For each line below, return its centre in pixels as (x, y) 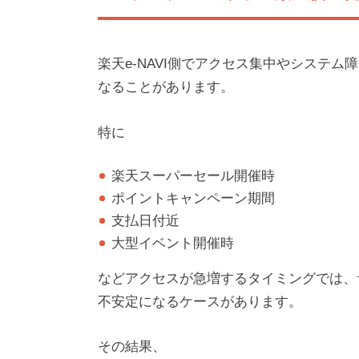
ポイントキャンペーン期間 (193, 198)
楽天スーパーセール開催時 (193, 175)
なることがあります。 (166, 87)
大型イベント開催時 (173, 243)
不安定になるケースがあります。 (200, 301)
